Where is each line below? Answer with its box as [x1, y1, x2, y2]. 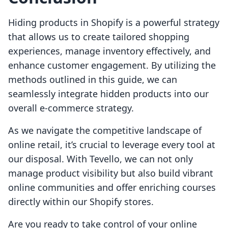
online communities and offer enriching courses [8, 181, 216, 194]
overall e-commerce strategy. [8, 102, 134, 115]
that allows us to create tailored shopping [8, 31, 189, 43]
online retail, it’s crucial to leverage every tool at [8, 138, 215, 151]
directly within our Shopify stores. [8, 195, 154, 208]
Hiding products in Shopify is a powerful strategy [8, 16, 219, 29]
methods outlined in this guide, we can [8, 73, 177, 86]
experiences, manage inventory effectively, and [8, 45, 211, 58]
